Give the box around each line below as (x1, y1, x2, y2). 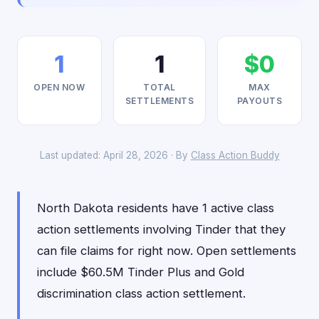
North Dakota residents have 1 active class (37, 201, 274, 215)
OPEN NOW (33, 82, 85, 93)
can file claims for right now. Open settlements (37, 244, 296, 258)
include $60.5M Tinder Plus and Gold (37, 265, 244, 279)
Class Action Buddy (190, 150, 280, 161)
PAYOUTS (236, 95, 283, 106)
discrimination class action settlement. (37, 286, 246, 300)
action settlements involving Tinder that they (37, 222, 286, 236)
